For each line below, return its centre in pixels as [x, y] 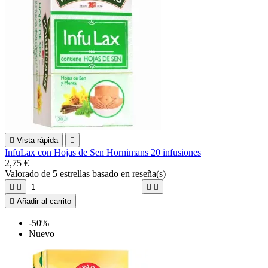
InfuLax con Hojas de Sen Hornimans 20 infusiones [103, 152]
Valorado [23, 173]
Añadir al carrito [44, 201]
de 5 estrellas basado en [87, 173]
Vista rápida [37, 140]
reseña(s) [149, 173]
